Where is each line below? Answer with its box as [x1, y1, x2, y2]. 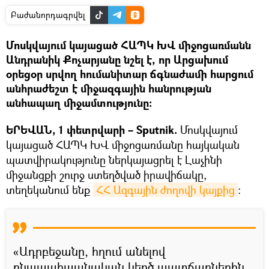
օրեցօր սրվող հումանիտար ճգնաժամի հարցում [6, 66, 253, 82]
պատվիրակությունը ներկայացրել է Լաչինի [6, 152, 222, 167]
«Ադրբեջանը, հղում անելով [13, 243, 165, 259]
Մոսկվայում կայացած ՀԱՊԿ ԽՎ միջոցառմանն [6, 37, 251, 53]
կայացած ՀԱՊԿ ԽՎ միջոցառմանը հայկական [6, 137, 240, 152]
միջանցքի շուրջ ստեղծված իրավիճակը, [6, 167, 207, 182]
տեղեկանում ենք [6, 182, 93, 197]
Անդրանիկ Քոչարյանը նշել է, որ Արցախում [6, 52, 228, 67]
